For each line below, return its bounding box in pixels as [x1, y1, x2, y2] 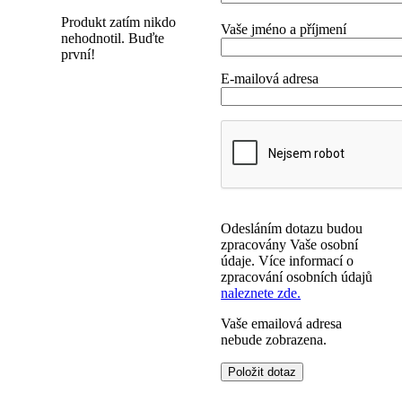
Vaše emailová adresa [221, 316, 343, 332]
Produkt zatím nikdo [61, 14, 176, 31]
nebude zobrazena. [221, 332, 328, 348]
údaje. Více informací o [221, 253, 354, 269]
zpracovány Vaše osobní [221, 237, 359, 253]
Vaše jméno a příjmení [221, 22, 347, 38]
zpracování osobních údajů [221, 269, 373, 285]
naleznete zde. [221, 285, 301, 301]
